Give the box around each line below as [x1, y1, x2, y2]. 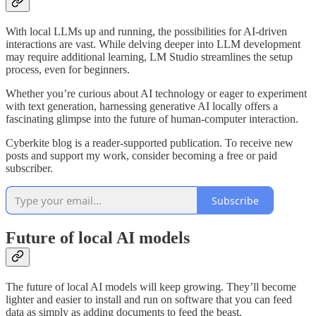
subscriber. [6, 162, 53, 175]
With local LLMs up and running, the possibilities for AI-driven [6, 25, 287, 38]
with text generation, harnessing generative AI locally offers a [6, 100, 278, 113]
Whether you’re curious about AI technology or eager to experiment [6, 87, 307, 100]
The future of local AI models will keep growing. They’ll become [6, 281, 296, 293]
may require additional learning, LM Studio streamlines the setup [6, 51, 293, 63]
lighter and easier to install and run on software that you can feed [6, 293, 292, 306]
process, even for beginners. [6, 63, 130, 76]
